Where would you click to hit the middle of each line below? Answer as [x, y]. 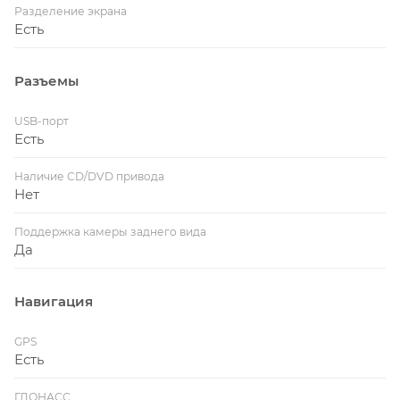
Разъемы [46, 80]
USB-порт [42, 121]
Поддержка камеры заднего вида [110, 231]
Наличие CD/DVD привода [89, 176]
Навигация [54, 301]
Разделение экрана [71, 11]
